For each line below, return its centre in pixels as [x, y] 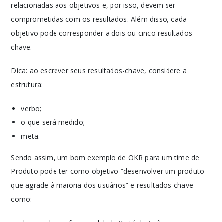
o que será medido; [53, 122]
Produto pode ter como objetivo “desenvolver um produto [108, 171]
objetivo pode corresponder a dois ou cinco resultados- [103, 33]
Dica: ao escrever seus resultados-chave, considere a [99, 71]
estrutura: [27, 84]
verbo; [31, 108]
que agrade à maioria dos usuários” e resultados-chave [102, 185]
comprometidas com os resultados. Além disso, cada [99, 19]
